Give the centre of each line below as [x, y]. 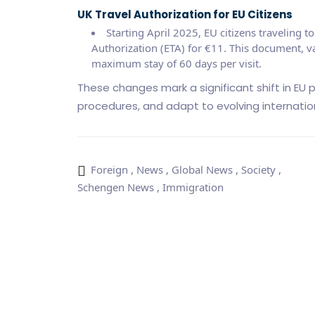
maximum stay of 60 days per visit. [176, 63]
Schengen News [115, 187]
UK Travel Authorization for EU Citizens [185, 14]
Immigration [193, 187]
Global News [202, 169]
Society [258, 169]
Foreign [109, 169]
